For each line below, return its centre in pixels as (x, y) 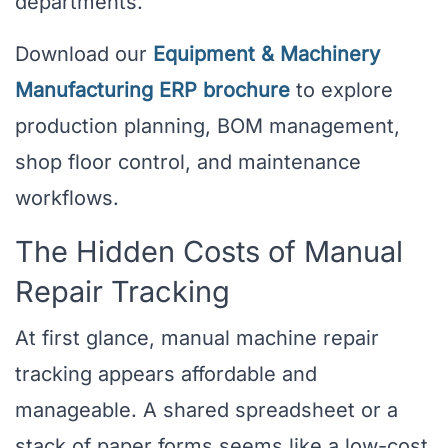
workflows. (67, 198)
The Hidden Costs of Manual (209, 252)
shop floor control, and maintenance (188, 162)
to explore (341, 90)
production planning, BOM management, (207, 126)
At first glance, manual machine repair (197, 338)
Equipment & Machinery (266, 54)
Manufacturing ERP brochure (152, 90)
